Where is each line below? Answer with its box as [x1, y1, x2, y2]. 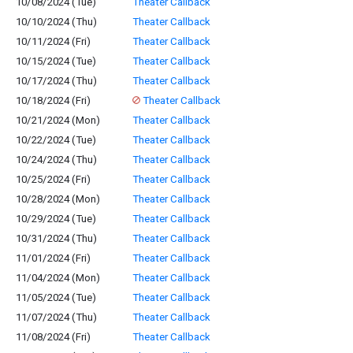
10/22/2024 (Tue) [16, 134, 96, 146]
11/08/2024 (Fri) [16, 331, 91, 343]
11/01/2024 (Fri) [16, 252, 91, 264]
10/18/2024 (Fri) [16, 95, 91, 106]
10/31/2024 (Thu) [16, 232, 97, 244]
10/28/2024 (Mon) [16, 193, 100, 205]
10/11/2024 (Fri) [16, 35, 91, 47]
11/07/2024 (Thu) [16, 311, 97, 323]
